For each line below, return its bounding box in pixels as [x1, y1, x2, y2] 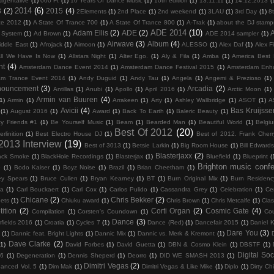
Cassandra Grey [160, 186, 207, 193]
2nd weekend [158, 8, 197, 15]
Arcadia [187, 84, 213, 93]
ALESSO [182, 41, 208, 48]
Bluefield [206, 153, 231, 160]
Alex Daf [219, 41, 243, 48]
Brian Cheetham [137, 164, 185, 171]
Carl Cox [72, 186, 97, 193]
